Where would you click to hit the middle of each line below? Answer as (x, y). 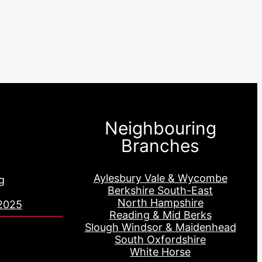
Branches (160, 145)
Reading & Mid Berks (160, 215)
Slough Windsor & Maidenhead (160, 227)
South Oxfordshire (160, 239)
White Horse (160, 251)
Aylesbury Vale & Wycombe (160, 178)
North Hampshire (160, 202)
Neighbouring (160, 128)
